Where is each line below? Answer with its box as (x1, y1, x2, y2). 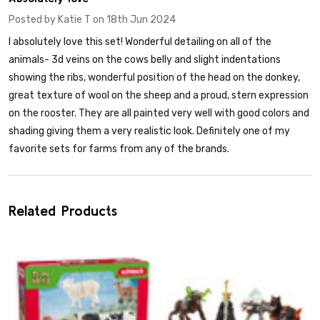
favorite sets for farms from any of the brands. (9, 143, 229, 156)
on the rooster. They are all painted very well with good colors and (9, 107, 309, 120)
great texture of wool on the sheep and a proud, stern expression (9, 89, 309, 102)
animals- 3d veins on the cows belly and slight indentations (9, 54, 281, 66)
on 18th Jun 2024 (91, 14, 176, 26)
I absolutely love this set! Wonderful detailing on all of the (9, 36, 271, 49)
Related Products (9, 202, 117, 219)
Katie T (58, 14, 91, 26)
